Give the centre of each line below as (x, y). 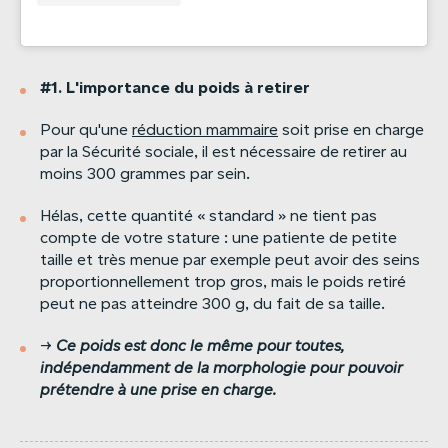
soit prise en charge (351, 129)
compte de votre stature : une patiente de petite (218, 237)
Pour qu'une (86, 129)
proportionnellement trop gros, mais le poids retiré (223, 281)
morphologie (259, 367)
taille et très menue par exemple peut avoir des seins (230, 259)
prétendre (77, 389)
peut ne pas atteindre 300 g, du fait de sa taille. (214, 303)
